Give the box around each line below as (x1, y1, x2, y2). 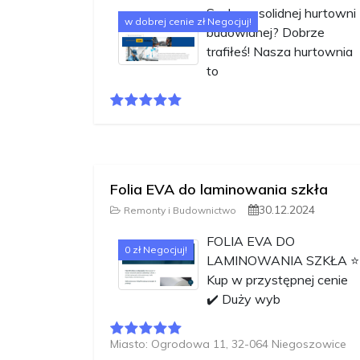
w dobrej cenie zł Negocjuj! (125, 15, 252, 28)
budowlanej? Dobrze (207, 24, 325, 41)
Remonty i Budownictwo (124, 204, 236, 217)
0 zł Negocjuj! (125, 243, 187, 256)
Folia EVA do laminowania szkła (110, 180, 328, 199)
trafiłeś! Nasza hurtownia (207, 43, 353, 60)
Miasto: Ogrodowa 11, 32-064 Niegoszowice (110, 337, 346, 352)
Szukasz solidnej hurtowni (207, 5, 356, 22)
